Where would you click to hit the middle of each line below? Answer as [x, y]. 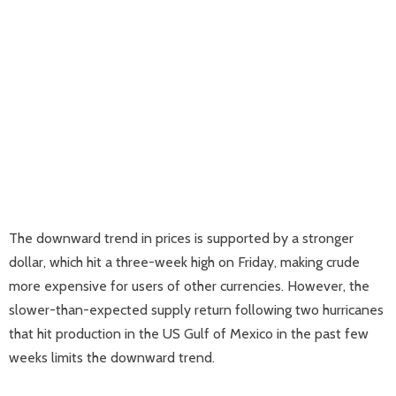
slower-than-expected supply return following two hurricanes [196, 310]
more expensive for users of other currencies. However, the [189, 286]
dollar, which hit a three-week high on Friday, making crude [184, 262]
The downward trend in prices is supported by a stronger [181, 238]
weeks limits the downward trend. [112, 358]
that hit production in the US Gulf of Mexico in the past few [189, 334]
